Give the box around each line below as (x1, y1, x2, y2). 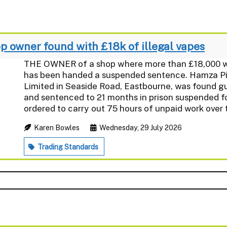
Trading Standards (35, 142, 98, 151)
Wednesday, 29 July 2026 (97, 123, 182, 132)
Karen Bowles (32, 123, 81, 132)
